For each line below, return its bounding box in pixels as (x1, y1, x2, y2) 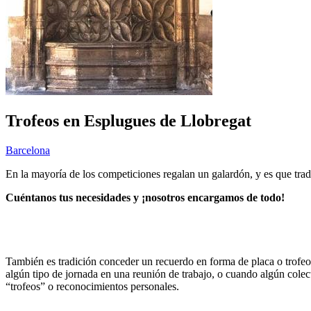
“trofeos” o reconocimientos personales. (6, 280, 179, 292)
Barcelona (6, 144, 50, 156)
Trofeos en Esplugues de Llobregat (6, 111, 251, 130)
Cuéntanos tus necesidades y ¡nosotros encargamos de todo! (6, 191, 285, 203)
